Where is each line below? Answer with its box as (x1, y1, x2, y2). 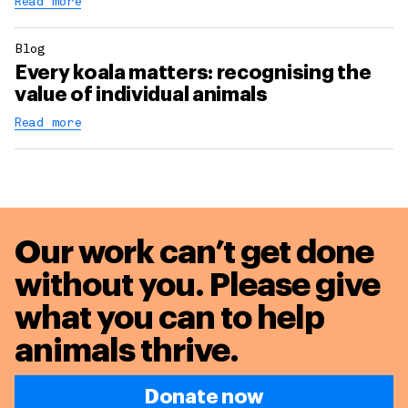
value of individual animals (15, 85, 268, 106)
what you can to (15, 301, 257, 335)
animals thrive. (15, 334, 239, 368)
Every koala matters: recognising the (15, 63, 372, 84)
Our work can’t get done (15, 236, 373, 270)
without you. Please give (15, 269, 380, 302)
